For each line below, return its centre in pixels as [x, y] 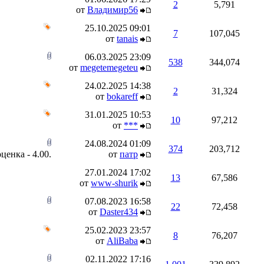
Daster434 [119, 212]
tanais [127, 39]
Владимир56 [113, 10]
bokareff [122, 96]
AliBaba [122, 241]
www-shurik [114, 183]
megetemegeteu [109, 67]
